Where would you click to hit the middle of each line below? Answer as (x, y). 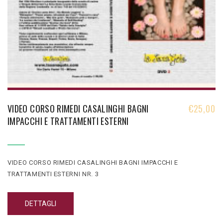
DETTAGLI (41, 204)
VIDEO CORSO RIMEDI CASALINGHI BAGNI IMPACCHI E (93, 163)
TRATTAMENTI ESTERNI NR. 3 (53, 174)
